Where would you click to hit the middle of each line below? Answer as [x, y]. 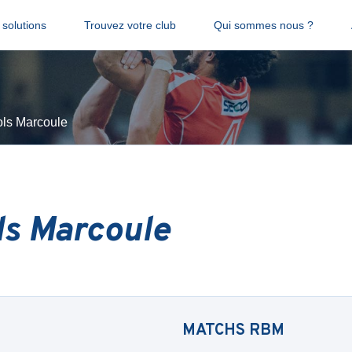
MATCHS [216, 331]
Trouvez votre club [130, 25]
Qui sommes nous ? [263, 25]
